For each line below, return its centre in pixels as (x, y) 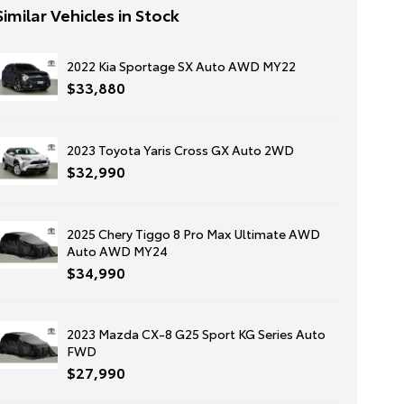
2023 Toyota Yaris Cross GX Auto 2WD (180, 150)
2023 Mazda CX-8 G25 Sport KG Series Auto (196, 334)
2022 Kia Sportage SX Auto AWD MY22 (181, 66)
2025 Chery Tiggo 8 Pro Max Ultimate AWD (193, 234)
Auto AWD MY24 (117, 251)
